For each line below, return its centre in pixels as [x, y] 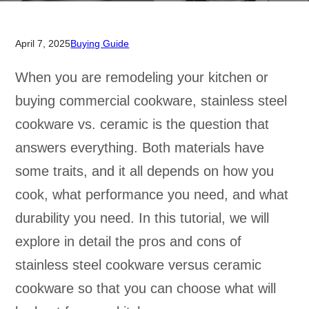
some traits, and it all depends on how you [145, 171]
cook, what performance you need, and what [152, 195]
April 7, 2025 [43, 43]
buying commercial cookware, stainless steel [151, 101]
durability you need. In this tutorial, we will [142, 218]
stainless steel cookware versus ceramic [139, 265]
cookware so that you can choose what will [146, 288]
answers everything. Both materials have [140, 148]
